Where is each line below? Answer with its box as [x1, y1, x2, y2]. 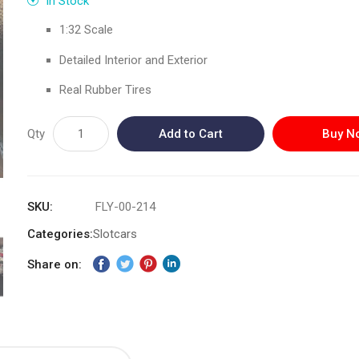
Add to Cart [159, 127, 224, 141]
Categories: [27, 227, 94, 241]
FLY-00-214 [95, 200, 155, 214]
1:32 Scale [59, 22, 114, 37]
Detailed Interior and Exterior [59, 52, 208, 67]
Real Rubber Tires [59, 83, 152, 97]
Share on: [27, 256, 83, 272]
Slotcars [93, 227, 138, 241]
